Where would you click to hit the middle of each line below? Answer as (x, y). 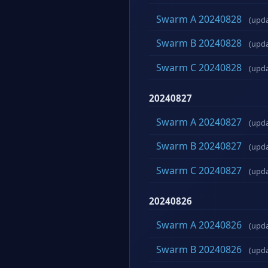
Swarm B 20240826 (199, 249)
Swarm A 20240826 (199, 225)
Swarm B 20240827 (199, 146)
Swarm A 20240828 (199, 19)
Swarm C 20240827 (199, 171)
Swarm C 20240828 (199, 67)
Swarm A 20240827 (199, 122)
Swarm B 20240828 (199, 43)
